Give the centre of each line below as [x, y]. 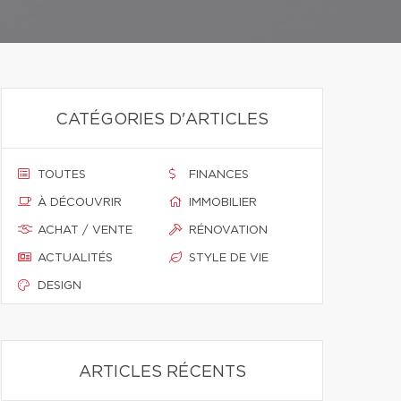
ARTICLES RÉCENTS [162, 372]
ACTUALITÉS [75, 258]
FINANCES [219, 175]
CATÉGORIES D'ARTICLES [162, 120]
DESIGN [60, 286]
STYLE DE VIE [229, 258]
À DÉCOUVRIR [80, 203]
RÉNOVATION [228, 230]
